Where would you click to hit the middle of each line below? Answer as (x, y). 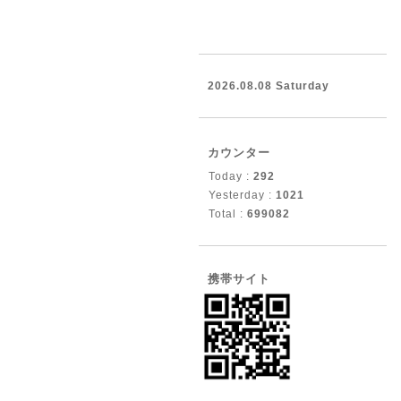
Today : (231, 176)
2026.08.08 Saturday (269, 86)
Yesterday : (242, 195)
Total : (228, 214)
